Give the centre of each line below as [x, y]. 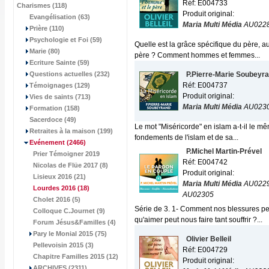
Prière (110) [47, 28]
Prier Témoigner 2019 [66, 154]
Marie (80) [45, 51]
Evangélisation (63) [60, 17]
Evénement [47, 142]
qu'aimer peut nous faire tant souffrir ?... [198, 220]
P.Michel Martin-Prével [224, 151]
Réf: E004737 [205, 85]
